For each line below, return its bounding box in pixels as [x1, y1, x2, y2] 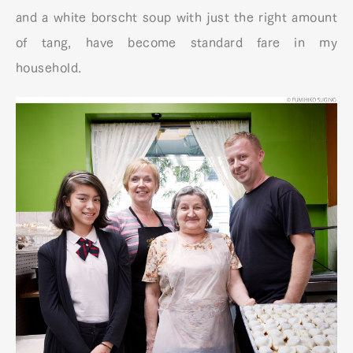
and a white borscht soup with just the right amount [16, 11, 337, 24]
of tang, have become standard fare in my [16, 36, 337, 49]
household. [16, 61, 82, 74]
